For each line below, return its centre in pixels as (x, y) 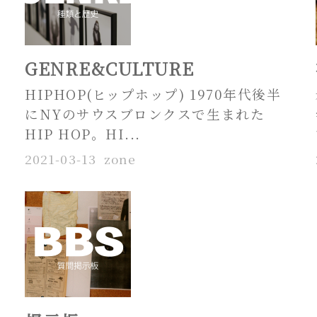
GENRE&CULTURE (110, 68)
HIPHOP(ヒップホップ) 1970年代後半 (153, 94)
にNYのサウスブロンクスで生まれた (145, 114)
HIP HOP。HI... (83, 134)
